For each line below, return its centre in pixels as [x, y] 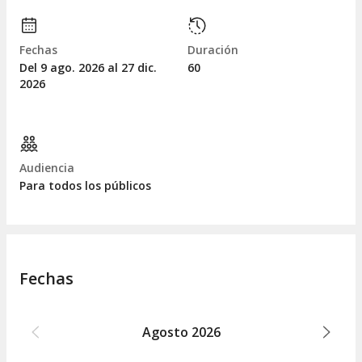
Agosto [165, 332]
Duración [213, 50]
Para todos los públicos [85, 186]
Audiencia [47, 168]
